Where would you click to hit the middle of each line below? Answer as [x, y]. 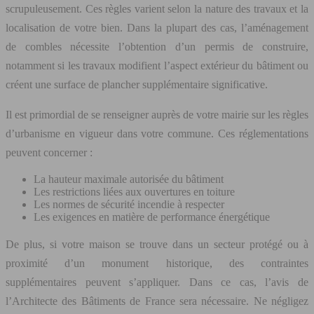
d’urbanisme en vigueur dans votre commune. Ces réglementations [157, 133]
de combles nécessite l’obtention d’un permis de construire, [157, 46]
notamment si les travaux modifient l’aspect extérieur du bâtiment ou [157, 65]
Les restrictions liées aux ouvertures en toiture [134, 191]
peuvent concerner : [49, 152]
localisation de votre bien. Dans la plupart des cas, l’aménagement [157, 27]
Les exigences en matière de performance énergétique [152, 217]
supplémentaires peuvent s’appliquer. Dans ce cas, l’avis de [157, 282]
